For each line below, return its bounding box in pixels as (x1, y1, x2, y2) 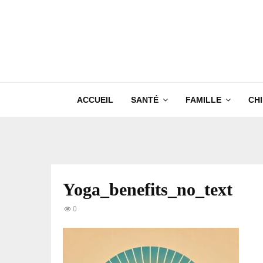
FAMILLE (185, 95, 221, 104)
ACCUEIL (76, 95, 113, 104)
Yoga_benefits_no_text (63, 180, 232, 199)
